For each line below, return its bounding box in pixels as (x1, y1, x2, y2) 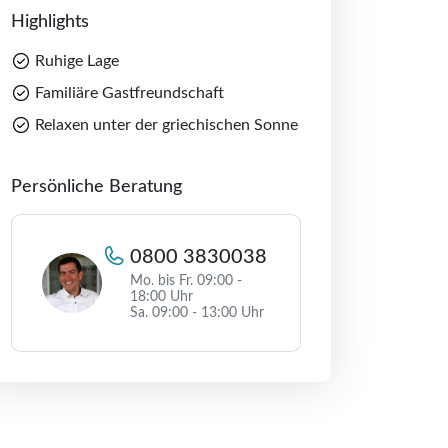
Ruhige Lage (35, 53, 119, 69)
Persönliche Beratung (11, 178, 182, 196)
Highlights (11, 13, 89, 31)
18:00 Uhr (130, 290, 193, 304)
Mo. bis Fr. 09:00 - (130, 274, 242, 288)
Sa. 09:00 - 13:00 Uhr (130, 306, 264, 320)
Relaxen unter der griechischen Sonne (35, 117, 298, 133)
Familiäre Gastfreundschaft (35, 85, 224, 101)
